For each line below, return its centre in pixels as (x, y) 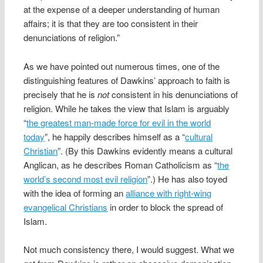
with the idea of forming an (75, 193)
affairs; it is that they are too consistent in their (111, 23)
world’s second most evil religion (86, 178)
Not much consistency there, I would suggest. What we (129, 249)
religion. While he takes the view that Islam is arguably (127, 108)
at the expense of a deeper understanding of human (122, 9)
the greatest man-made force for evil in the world (119, 122)
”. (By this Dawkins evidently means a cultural (145, 150)
